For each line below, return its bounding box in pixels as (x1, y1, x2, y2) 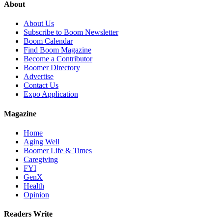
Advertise (24, 72, 54, 81)
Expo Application (24, 90, 78, 99)
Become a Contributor (24, 55, 92, 63)
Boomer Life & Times (24, 146, 92, 155)
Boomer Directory (24, 63, 80, 72)
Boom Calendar (24, 37, 73, 46)
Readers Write (4, 210, 53, 219)
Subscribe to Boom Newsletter (24, 28, 118, 37)
